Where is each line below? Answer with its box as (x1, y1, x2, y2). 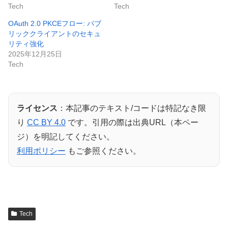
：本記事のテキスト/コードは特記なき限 (58, 103, 206, 112)
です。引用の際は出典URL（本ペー (66, 118, 198, 127)
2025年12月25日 (8, 49, 62, 58)
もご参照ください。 (66, 146, 141, 155)
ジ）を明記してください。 (17, 132, 115, 141)
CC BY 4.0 (27, 118, 66, 127)
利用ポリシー (17, 146, 66, 155)
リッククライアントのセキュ (8, 29, 101, 38)
